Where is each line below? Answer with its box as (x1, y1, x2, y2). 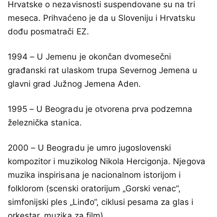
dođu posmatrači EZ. (8, 26, 89, 36)
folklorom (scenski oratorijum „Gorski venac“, (8, 184, 181, 194)
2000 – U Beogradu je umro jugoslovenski (8, 143, 171, 153)
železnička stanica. (8, 118, 82, 128)
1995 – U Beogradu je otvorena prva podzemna (8, 104, 193, 114)
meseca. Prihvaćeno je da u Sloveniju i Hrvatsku (8, 13, 195, 23)
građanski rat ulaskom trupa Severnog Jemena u (8, 65, 198, 75)
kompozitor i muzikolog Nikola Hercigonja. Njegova (8, 156, 205, 167)
